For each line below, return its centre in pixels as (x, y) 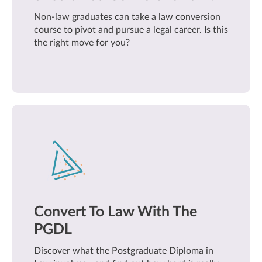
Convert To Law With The (116, 212)
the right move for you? (82, 43)
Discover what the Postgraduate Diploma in (124, 251)
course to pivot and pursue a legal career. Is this (131, 30)
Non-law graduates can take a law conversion (127, 17)
